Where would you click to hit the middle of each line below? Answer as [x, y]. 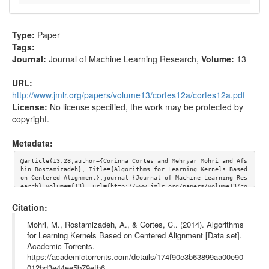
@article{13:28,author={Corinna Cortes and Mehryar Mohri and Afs [134, 161]
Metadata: [32, 143]
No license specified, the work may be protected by [147, 107]
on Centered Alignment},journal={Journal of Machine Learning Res [134, 178]
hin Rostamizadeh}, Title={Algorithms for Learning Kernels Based [134, 169]
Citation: [30, 207]
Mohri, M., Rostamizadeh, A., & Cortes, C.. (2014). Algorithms [135, 224]
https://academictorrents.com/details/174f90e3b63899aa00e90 [135, 256]
